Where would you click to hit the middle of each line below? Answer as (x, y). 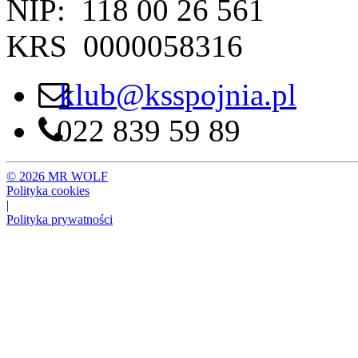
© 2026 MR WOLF (57, 176)
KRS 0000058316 (125, 46)
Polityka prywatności (60, 219)
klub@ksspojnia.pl (178, 94)
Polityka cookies (48, 190)
